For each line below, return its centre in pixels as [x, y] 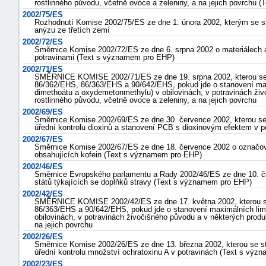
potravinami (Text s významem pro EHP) [104, 57]
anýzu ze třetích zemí [72, 30]
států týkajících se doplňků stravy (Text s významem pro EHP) [143, 182]
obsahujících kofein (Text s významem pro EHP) [118, 155]
